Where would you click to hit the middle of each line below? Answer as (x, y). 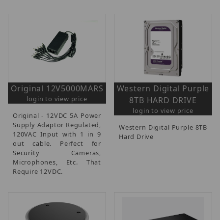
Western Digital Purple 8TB (163, 127)
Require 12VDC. (38, 171)
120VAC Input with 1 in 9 (57, 134)
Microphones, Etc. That (57, 162)
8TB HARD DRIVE (163, 100)
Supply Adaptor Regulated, (57, 124)
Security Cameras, (57, 152)
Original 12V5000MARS (57, 88)
